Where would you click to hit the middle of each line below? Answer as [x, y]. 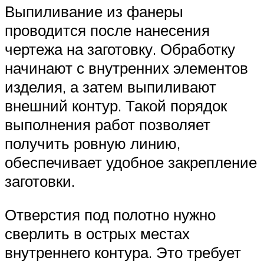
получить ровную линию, [93, 143]
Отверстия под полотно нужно [110, 215]
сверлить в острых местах [97, 234]
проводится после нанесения [107, 30]
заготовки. [40, 181]
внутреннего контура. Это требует [123, 253]
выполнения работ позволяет [108, 124]
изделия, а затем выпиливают [110, 86]
